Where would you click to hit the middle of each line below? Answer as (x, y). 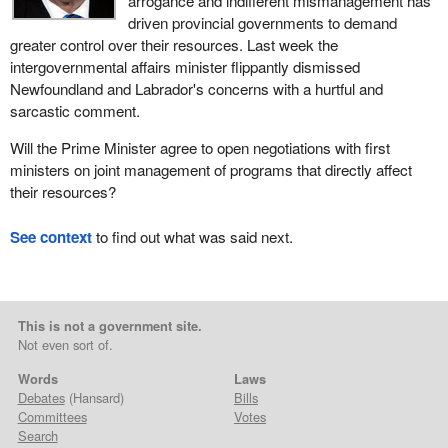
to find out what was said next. (192, 236)
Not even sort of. (65, 345)
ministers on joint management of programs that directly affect (210, 170)
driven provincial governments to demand (262, 22)
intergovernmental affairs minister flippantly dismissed (184, 66)
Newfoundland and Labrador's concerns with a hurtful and (196, 88)
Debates (41, 398)
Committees (52, 417)
